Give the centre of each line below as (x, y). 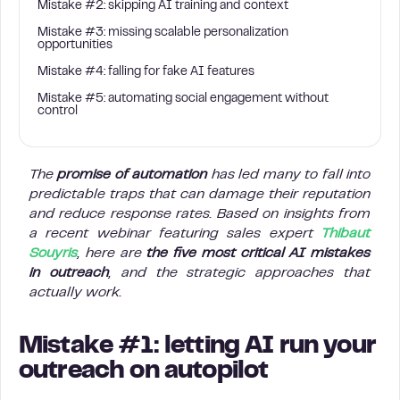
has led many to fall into (291, 175)
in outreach (69, 273)
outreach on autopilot (144, 372)
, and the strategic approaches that (240, 273)
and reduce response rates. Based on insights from (200, 214)
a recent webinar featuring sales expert (175, 234)
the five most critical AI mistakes (256, 254)
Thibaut (346, 234)
